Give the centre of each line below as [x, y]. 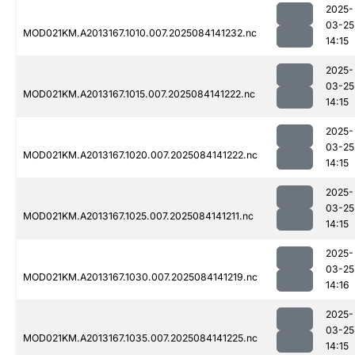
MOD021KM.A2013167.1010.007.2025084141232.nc [140, 33]
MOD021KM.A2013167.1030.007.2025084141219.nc [140, 277]
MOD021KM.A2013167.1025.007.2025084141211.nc [138, 216]
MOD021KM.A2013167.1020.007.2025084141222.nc [140, 155]
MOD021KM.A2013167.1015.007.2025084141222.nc [139, 94]
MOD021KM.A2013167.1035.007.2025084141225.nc [140, 338]
